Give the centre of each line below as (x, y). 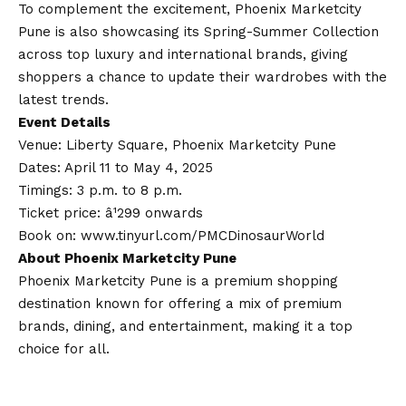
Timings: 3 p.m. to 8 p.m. (100, 191)
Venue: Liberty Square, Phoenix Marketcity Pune (177, 145)
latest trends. (63, 100)
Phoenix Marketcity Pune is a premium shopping (178, 281)
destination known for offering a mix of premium (180, 304)
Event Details (64, 123)
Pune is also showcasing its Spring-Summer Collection (198, 32)
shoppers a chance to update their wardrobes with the (203, 77)
